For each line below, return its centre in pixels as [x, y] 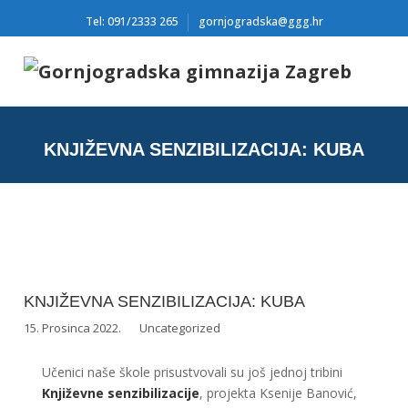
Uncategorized [180, 327]
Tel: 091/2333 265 [132, 21]
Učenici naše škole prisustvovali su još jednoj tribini [193, 372]
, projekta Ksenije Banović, [279, 393]
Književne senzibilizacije [121, 393]
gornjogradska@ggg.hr [260, 21]
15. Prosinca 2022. [73, 327]
